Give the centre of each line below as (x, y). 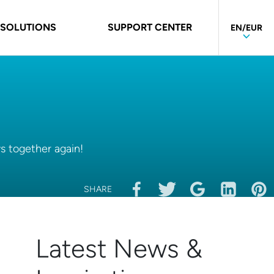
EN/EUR (246, 28)
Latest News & (119, 249)
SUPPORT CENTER (150, 27)
